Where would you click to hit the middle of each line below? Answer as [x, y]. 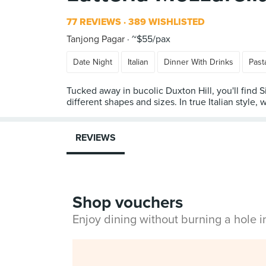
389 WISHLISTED [165, 22]
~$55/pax [150, 39]
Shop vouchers [128, 202]
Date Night [93, 62]
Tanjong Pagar [96, 39]
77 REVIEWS [94, 22]
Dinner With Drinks [199, 62]
